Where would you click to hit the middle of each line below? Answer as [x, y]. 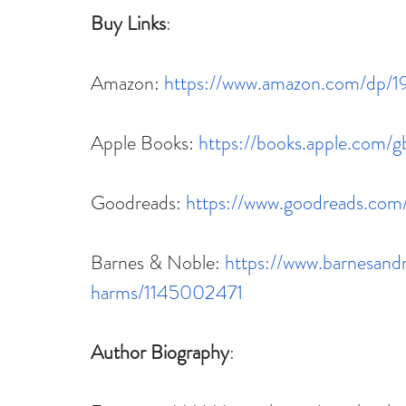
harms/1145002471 [167, 292]
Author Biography [160, 352]
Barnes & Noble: [158, 262]
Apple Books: [145, 143]
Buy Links [128, 23]
